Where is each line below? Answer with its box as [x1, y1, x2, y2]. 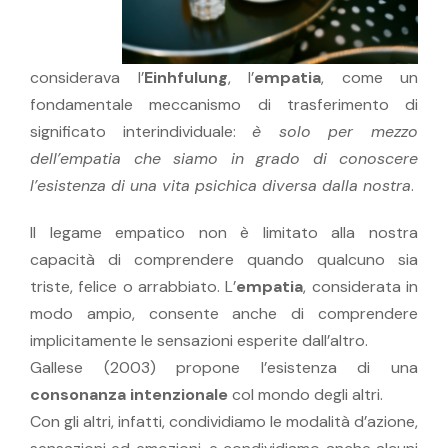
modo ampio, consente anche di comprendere [30, 302, 418, 324]
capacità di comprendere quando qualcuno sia [30, 248, 418, 270]
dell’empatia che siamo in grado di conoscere [30, 147, 418, 169]
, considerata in [303, 275, 419, 297]
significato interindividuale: [30, 120, 253, 142]
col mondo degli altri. [228, 383, 383, 405]
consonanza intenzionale [30, 383, 228, 405]
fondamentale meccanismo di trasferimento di [30, 93, 418, 115]
